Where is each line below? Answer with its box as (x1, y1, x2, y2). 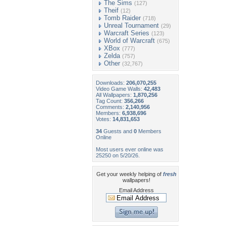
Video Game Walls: (96, 86, 144, 92)
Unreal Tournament (104, 22, 159, 29)
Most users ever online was (96, 146, 163, 152)
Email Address (119, 187, 154, 193)
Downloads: (96, 80, 126, 86)
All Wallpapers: (96, 92, 133, 98)
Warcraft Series (104, 29, 149, 37)
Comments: (96, 104, 126, 110)
